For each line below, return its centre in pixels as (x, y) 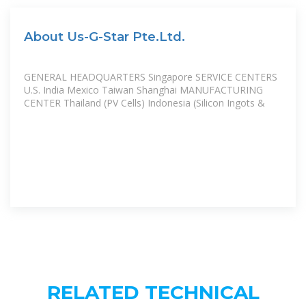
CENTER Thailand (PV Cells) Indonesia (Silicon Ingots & (144, 102)
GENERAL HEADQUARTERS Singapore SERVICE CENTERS (151, 76)
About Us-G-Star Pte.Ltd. (105, 37)
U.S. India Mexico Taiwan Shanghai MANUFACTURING (143, 89)
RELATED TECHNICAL (153, 292)
